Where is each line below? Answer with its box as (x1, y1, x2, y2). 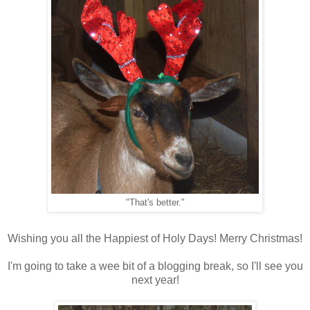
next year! (131, 274, 179, 286)
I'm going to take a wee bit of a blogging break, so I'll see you (7, 260, 303, 273)
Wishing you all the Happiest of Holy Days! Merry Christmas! (8, 232, 302, 245)
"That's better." (125, 198, 185, 208)
